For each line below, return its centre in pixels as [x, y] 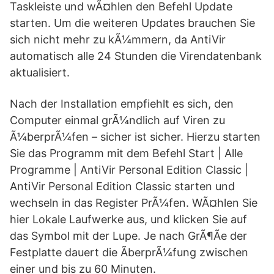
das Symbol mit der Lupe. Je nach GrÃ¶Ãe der [128, 236]
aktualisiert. [40, 72]
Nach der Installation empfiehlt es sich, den [122, 104]
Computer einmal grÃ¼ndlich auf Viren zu [117, 120]
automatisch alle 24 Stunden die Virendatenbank [136, 56]
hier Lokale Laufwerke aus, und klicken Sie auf [128, 219]
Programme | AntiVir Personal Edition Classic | [129, 170]
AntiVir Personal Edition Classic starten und [122, 186]
